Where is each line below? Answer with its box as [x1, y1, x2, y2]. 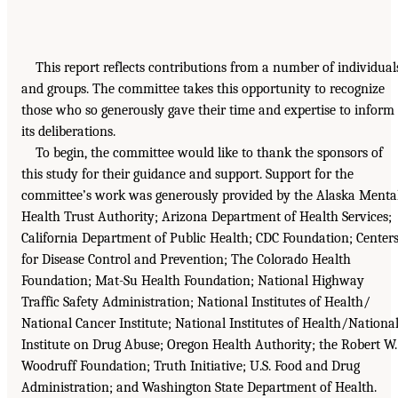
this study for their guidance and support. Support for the [21, 166, 354, 183]
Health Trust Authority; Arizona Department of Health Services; [21, 209, 392, 226]
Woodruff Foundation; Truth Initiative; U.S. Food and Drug [21, 358, 360, 375]
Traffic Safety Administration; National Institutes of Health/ [21, 294, 370, 311]
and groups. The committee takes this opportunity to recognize [21, 81, 385, 98]
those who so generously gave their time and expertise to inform [21, 102, 394, 119]
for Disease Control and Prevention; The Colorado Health [21, 251, 351, 268]
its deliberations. [21, 123, 115, 140]
